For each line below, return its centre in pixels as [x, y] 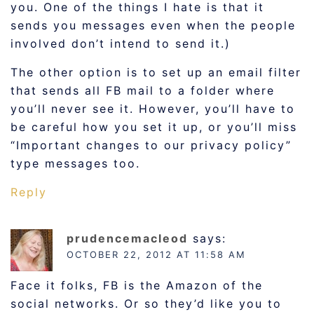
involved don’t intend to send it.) [121, 43]
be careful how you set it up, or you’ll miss [154, 127]
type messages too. [75, 163]
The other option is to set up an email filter [156, 72]
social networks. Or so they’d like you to [146, 303]
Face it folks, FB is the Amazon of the [137, 285]
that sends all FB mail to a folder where [143, 90]
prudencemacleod [127, 238]
